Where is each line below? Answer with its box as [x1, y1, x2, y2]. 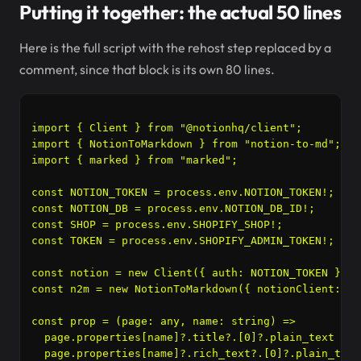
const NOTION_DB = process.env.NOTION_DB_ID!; [31, 202, 315, 214]
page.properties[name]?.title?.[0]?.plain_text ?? [31, 331, 354, 343]
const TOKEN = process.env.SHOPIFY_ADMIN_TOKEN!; [31, 234, 334, 247]
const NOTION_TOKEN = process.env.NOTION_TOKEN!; [31, 186, 334, 198]
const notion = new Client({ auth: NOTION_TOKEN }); [31, 267, 354, 279]
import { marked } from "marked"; [31, 154, 238, 166]
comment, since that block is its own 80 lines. [19, 61, 275, 77]
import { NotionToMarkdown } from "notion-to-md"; [31, 138, 341, 150]
